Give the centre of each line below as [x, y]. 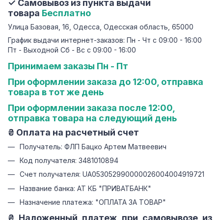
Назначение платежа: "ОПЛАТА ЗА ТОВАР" [93, 202]
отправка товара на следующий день [92, 118]
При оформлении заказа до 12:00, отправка [106, 82]
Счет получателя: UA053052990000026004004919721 [112, 174]
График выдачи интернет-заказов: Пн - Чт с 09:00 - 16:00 [105, 40]
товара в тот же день [56, 92]
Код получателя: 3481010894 [69, 161]
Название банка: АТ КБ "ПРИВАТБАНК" [85, 188]
